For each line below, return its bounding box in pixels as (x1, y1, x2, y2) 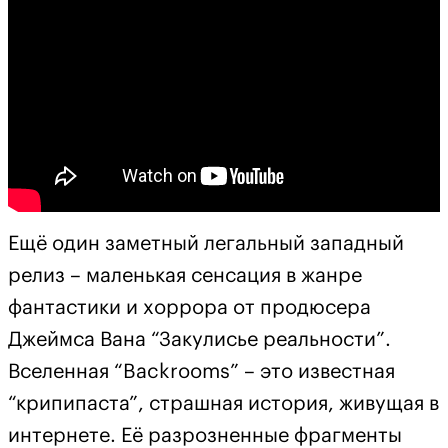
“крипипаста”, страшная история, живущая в (8, 394, 439, 415)
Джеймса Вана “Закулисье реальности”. (8, 330, 391, 351)
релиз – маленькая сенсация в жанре (8, 266, 362, 287)
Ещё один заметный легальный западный (8, 234, 404, 255)
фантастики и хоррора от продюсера (8, 298, 371, 319)
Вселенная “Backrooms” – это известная (8, 362, 395, 383)
